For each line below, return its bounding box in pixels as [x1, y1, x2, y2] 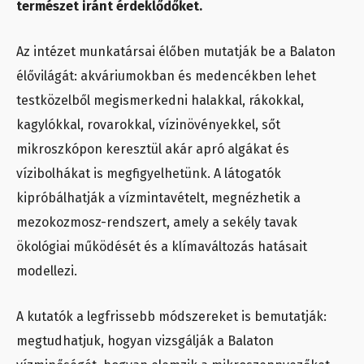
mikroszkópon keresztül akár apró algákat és [16, 141, 289, 158]
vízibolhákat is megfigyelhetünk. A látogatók [16, 166, 281, 182]
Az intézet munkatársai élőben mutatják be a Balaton [16, 44, 336, 60]
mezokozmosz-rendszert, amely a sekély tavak [16, 214, 297, 231]
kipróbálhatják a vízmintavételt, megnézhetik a [16, 190, 301, 206]
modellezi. [16, 263, 77, 279]
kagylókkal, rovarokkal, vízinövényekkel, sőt [16, 117, 280, 133]
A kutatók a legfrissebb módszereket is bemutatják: [16, 309, 327, 325]
